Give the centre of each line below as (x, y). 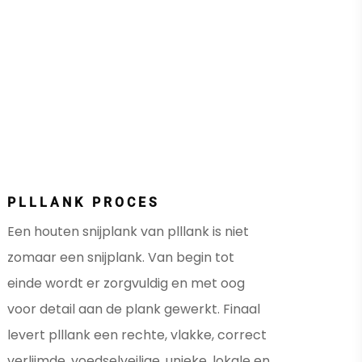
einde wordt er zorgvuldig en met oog (126, 284)
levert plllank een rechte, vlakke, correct (137, 335)
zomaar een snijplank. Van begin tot (121, 258)
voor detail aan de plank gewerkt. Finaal (134, 309)
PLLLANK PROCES (84, 203)
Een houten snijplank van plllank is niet (128, 232)
